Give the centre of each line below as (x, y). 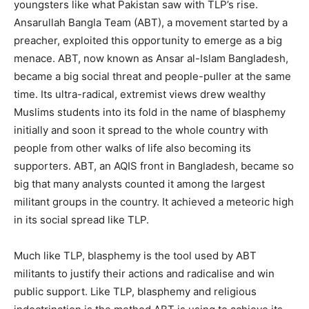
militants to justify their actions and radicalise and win (144, 273)
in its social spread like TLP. (81, 219)
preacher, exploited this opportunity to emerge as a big (148, 40)
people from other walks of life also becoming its (132, 148)
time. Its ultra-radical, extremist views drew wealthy (140, 94)
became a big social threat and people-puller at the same (152, 76)
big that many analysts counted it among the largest (139, 183)
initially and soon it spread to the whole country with (141, 130)
